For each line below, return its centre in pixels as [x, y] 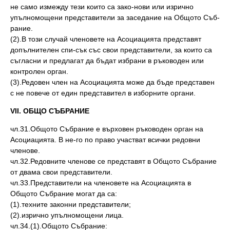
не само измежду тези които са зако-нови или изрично [102, 7]
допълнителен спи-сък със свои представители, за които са [111, 50]
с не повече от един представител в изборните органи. [103, 93]
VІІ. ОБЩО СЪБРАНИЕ [50, 111]
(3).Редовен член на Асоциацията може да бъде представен [112, 82]
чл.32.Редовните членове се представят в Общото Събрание [113, 161]
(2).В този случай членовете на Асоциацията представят [106, 39]
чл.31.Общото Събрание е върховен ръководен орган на [107, 129]
